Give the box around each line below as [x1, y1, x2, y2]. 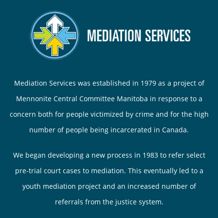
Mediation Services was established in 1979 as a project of [14, 78, 204, 88]
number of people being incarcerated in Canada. [29, 125, 189, 134]
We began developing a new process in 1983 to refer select [13, 150, 205, 160]
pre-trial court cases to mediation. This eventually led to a [15, 165, 203, 175]
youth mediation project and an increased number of [22, 181, 196, 191]
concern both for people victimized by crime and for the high [9, 109, 209, 119]
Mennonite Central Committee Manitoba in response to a [16, 93, 202, 103]
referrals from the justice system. [54, 197, 163, 206]
